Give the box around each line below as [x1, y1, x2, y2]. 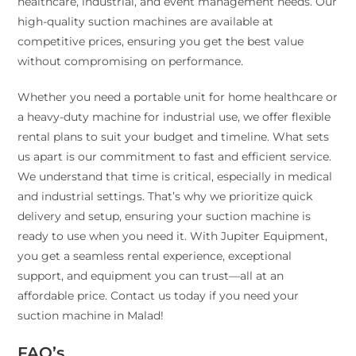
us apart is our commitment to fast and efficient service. [17, 149, 332, 164]
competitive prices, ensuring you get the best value [17, 34, 304, 49]
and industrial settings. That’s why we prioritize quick [17, 189, 313, 204]
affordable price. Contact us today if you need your [17, 288, 300, 304]
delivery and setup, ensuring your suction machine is [17, 209, 311, 224]
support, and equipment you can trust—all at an [17, 269, 284, 284]
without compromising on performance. [17, 54, 247, 69]
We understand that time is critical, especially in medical [17, 169, 333, 184]
